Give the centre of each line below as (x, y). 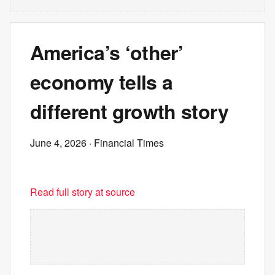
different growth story (129, 111)
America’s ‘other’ (107, 52)
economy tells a (102, 82)
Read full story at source (83, 192)
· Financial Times (125, 143)
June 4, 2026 (58, 143)
